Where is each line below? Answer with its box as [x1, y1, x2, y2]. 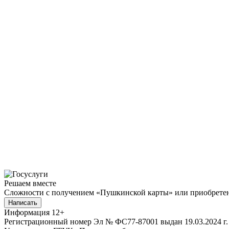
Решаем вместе [4, 178, 56, 188]
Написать [8, 198, 37, 207]
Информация [4, 208, 50, 217]
